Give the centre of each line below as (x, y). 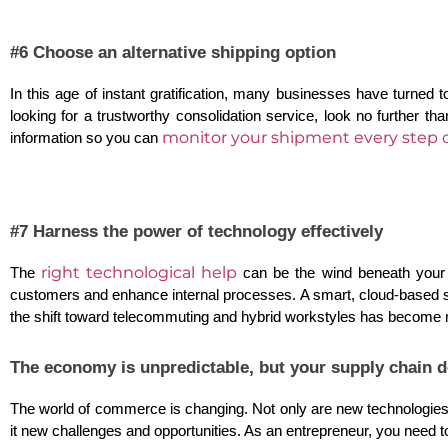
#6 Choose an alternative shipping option (173, 51)
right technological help (139, 272)
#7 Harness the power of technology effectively (196, 230)
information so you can (86, 137)
